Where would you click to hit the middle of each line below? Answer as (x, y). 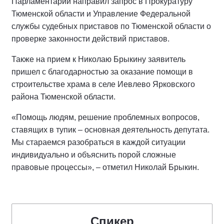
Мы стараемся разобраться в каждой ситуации (98, 142)
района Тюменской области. (63, 97)
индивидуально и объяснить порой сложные (94, 155)
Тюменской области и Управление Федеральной (101, 14)
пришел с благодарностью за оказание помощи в (102, 72)
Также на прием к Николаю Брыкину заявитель (98, 59)
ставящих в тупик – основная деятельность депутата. (110, 130)
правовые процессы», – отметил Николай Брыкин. (105, 167)
